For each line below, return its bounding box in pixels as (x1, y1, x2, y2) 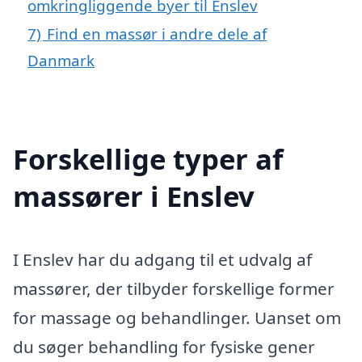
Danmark (27, 49, 95, 70)
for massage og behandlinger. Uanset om (13, 305, 341, 329)
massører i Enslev (13, 176, 255, 215)
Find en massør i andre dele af (47, 23, 267, 44)
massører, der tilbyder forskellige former (13, 276, 335, 300)
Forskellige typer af (13, 139, 283, 178)
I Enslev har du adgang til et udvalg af (13, 247, 312, 271)
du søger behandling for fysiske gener (13, 335, 315, 358)
